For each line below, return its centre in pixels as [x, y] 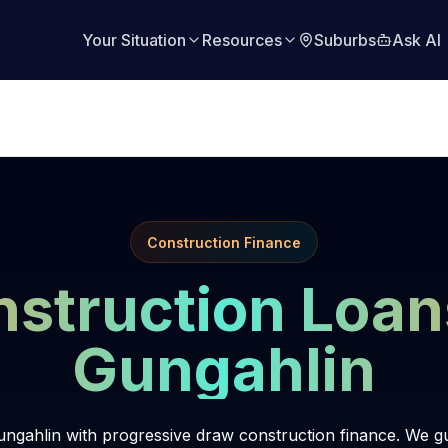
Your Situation [134, 40]
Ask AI [416, 40]
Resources [242, 40]
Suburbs [345, 40]
